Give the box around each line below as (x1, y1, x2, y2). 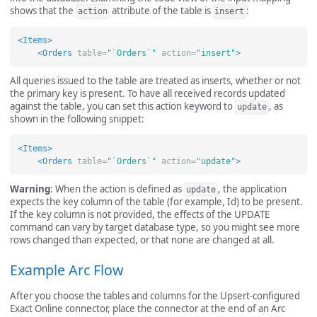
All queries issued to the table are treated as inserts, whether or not (10, 74, 301, 88)
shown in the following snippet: (10, 113, 144, 126)
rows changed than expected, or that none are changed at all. (10, 233, 275, 246)
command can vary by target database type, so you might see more (10, 220, 300, 234)
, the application (217, 182, 287, 195)
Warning (10, 182, 50, 195)
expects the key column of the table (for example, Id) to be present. (10, 195, 303, 208)
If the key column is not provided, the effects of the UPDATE (10, 207, 270, 221)
